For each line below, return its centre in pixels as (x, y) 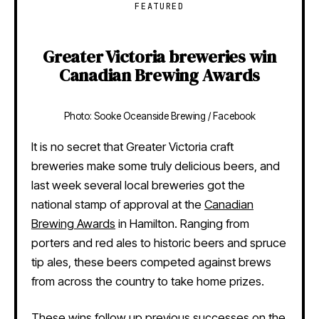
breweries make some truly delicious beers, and (156, 166)
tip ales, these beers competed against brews (151, 262)
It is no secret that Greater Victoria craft (132, 147)
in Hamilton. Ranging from (182, 224)
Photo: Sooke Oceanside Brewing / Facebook (159, 116)
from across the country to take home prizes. (148, 282)
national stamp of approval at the (118, 205)
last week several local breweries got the (138, 185)
